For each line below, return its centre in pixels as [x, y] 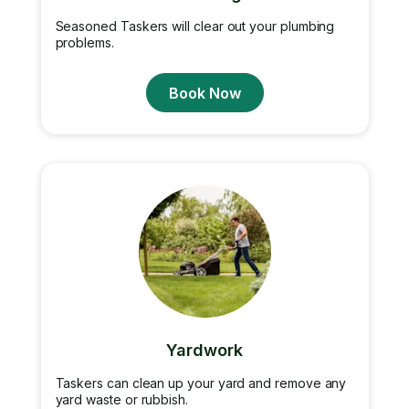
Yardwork [204, 350]
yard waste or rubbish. [121, 399]
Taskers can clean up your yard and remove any [201, 383]
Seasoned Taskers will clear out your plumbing [195, 26]
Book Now [204, 93]
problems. [84, 42]
